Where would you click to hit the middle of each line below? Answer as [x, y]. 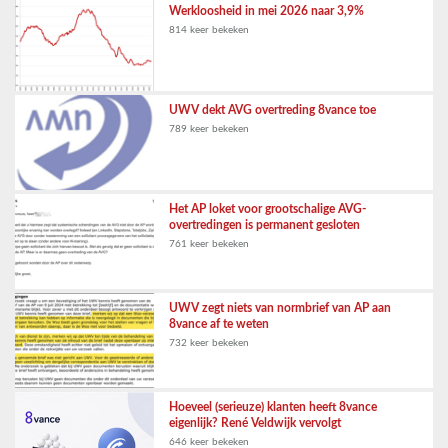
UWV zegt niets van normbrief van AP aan [280, 308]
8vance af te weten [219, 324]
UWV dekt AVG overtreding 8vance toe [273, 110]
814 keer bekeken [209, 30]
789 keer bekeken [209, 129]
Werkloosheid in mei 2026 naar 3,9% [267, 11]
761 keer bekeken [209, 244]
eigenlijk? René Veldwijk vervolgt [255, 423]
